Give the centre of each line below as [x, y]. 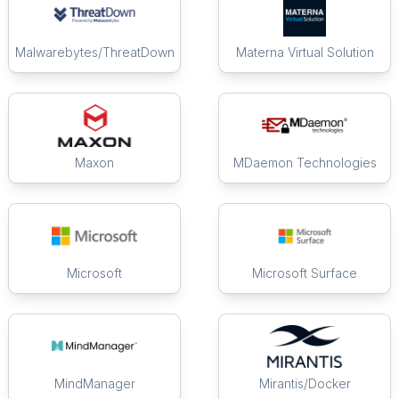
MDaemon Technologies [305, 163]
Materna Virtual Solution [305, 53]
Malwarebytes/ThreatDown [94, 53]
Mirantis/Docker [305, 384]
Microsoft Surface [305, 273]
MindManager [94, 384]
